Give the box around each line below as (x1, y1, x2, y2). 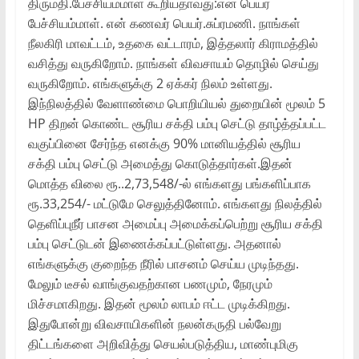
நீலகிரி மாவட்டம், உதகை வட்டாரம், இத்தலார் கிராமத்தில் (27, 34, 318, 52)
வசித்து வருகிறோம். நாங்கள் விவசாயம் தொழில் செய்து (27, 54, 319, 72)
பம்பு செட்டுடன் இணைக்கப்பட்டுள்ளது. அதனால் (27, 234, 281, 252)
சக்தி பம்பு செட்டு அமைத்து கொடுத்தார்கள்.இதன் (27, 154, 292, 172)
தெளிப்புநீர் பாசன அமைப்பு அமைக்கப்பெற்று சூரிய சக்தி (27, 214, 323, 232)
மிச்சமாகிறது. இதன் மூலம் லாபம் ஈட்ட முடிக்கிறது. (27, 294, 290, 313)
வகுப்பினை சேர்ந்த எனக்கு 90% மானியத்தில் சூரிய (27, 134, 301, 152)
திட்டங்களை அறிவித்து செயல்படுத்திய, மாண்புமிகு (27, 334, 298, 353)
